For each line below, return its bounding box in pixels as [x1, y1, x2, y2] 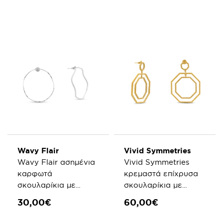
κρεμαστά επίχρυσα [124, 169, 198, 178]
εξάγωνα [124, 192, 157, 201]
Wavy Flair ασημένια [17, 158, 95, 166]
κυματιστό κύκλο [17, 192, 80, 201]
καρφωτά [17, 169, 52, 178]
